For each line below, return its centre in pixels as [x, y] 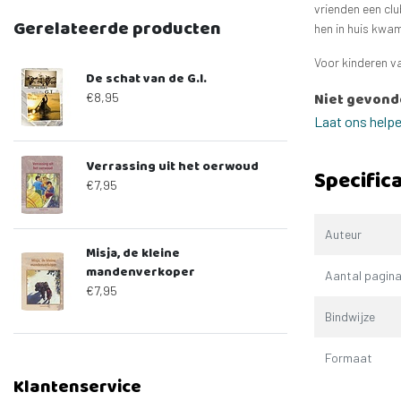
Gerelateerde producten [117, 28]
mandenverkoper [141, 271]
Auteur [343, 235]
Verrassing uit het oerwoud [172, 166]
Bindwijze [350, 317]
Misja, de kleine [133, 252]
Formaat [349, 358]
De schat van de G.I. [146, 78]
